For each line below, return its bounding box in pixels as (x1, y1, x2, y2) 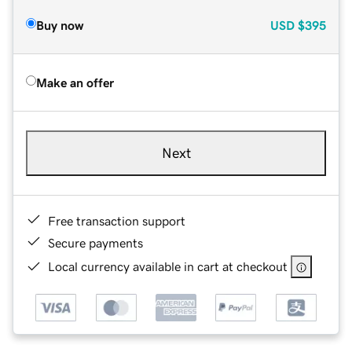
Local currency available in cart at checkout (48, 259, 288, 273)
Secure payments (48, 236, 143, 249)
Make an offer (36, 75, 114, 89)
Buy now (36, 18, 83, 31)
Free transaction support (48, 214, 185, 227)
